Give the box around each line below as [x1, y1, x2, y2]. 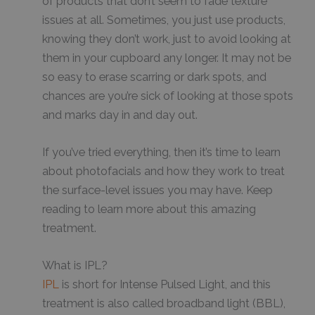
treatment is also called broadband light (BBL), [42, 297, 285, 311]
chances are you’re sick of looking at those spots [42, 89, 293, 103]
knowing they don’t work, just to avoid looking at [42, 32, 291, 46]
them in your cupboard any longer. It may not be [42, 51, 291, 65]
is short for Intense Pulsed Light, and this [59, 278, 271, 292]
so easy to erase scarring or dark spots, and [42, 70, 266, 84]
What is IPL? [42, 259, 108, 273]
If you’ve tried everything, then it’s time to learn [42, 146, 281, 160]
